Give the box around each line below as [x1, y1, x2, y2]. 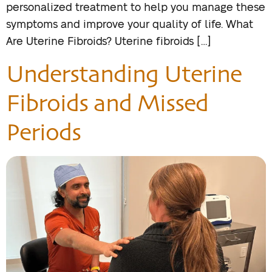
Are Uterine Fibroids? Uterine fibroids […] [6, 36, 211, 47]
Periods [6, 118, 81, 146]
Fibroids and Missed [6, 89, 208, 117]
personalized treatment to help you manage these [6, 2, 265, 13]
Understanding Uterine [6, 59, 242, 88]
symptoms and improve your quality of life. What [6, 19, 253, 30]
